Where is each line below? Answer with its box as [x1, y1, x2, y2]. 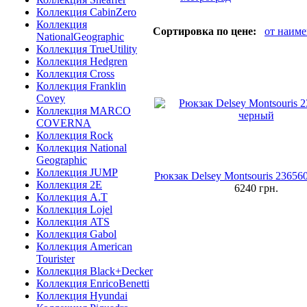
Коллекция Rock [36, 130, 113, 141]
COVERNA [36, 117, 91, 129]
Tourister [36, 253, 75, 265]
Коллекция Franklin [36, 80, 126, 92]
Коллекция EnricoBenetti [36, 278, 149, 289]
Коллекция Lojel [36, 204, 112, 215]
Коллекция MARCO [36, 105, 131, 116]
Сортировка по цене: [153, 25, 256, 37]
